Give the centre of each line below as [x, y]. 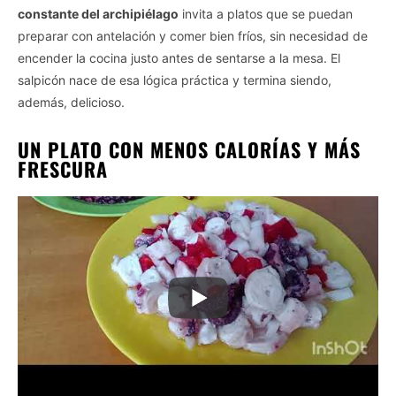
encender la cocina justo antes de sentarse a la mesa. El [179, 57]
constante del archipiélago [98, 13]
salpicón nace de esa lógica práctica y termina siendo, [175, 80]
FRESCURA [63, 168]
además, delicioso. [71, 102]
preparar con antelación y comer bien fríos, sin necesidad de [193, 35]
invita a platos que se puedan [266, 13]
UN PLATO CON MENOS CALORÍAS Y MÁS [189, 149]
